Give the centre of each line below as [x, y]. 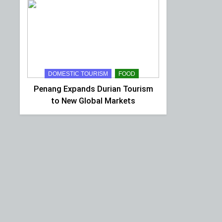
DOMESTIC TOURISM [78, 74]
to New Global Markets [93, 101]
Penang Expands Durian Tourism [93, 89]
